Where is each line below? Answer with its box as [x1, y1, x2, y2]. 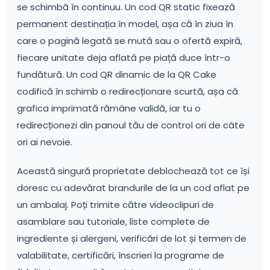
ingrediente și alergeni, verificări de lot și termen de [17, 232, 246, 245]
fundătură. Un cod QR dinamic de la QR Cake [17, 68, 216, 81]
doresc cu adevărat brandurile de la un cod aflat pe [17, 181, 250, 194]
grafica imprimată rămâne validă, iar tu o [17, 102, 201, 115]
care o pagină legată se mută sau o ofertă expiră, [17, 34, 242, 47]
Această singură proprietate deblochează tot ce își [17, 165, 250, 177]
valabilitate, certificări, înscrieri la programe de [17, 249, 224, 262]
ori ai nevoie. [17, 136, 72, 148]
